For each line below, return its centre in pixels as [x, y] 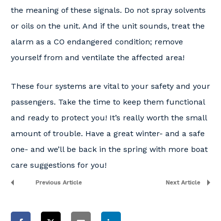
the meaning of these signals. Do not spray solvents [108, 10]
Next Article [183, 183]
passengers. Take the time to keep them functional [108, 102]
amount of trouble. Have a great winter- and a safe [108, 133]
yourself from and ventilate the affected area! [98, 57]
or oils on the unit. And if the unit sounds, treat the [108, 26]
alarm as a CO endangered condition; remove [97, 42]
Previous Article [58, 183]
